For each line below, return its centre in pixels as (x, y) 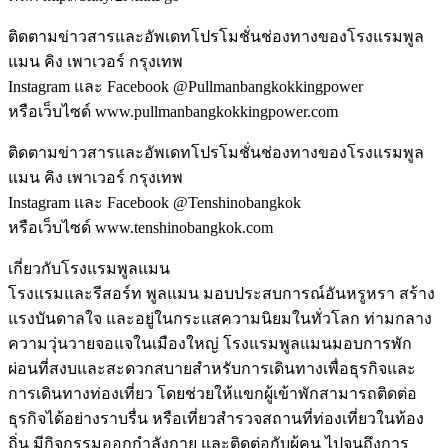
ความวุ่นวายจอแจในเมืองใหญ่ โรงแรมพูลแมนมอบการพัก (210, 343)
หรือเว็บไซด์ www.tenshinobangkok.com (140, 227)
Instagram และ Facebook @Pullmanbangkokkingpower (185, 86)
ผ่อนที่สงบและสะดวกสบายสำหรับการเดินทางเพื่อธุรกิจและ (212, 368)
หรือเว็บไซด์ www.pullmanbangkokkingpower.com (173, 111)
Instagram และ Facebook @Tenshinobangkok (154, 202)
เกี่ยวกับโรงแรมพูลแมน (89, 268)
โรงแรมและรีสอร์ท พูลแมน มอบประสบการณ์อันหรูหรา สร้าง (221, 293)
